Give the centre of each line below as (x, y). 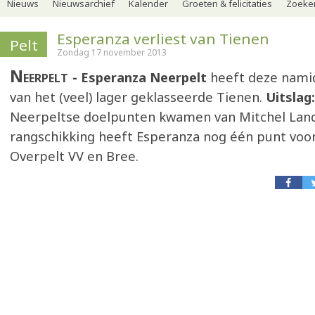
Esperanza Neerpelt (146, 77)
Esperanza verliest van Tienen (163, 39)
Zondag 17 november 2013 (112, 52)
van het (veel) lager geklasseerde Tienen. (138, 97)
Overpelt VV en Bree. (74, 156)
